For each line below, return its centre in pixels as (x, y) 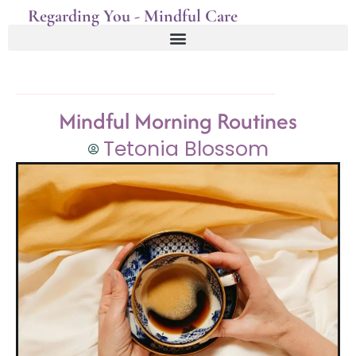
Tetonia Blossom (186, 149)
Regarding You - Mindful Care (133, 16)
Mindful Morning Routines (178, 121)
